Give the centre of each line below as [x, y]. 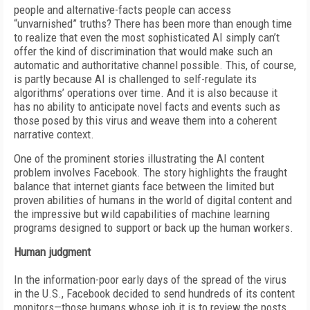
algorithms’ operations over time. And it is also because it [146, 93]
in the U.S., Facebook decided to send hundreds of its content [154, 293]
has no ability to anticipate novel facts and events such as [147, 107]
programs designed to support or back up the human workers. [154, 228]
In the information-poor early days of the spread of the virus [150, 280]
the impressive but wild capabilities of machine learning [142, 214]
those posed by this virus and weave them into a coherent [145, 120]
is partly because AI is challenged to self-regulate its [135, 79]
